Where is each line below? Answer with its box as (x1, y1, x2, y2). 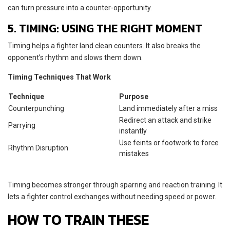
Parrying (8, 121, 35, 129)
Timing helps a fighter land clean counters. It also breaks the (8, 41, 201, 50)
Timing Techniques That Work (8, 72, 111, 81)
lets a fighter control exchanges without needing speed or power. (8, 192, 216, 201)
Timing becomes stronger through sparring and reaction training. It (8, 180, 222, 189)
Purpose (119, 92, 148, 101)
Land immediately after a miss (119, 104, 218, 112)
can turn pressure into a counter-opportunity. (8, 3, 152, 12)
